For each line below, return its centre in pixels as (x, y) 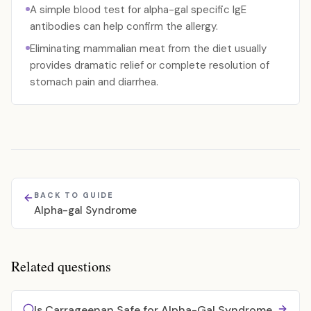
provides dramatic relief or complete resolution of (150, 65)
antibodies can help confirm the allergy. (124, 26)
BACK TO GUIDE (74, 195)
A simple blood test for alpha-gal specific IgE (138, 10)
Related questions (61, 266)
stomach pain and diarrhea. (94, 82)
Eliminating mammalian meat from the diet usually (148, 49)
